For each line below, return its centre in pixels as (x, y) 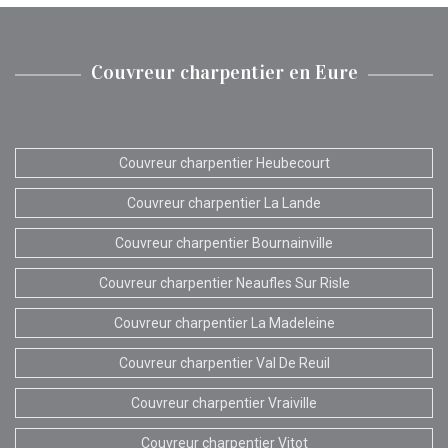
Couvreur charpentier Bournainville (224, 242)
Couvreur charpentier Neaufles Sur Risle (224, 282)
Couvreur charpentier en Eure (224, 71)
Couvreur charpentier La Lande (224, 202)
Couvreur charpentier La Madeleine (224, 322)
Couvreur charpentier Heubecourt (224, 162)
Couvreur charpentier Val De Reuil (224, 362)
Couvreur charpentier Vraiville (224, 402)
